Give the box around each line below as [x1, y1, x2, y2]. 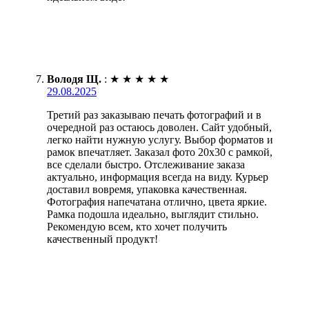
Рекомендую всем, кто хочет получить [47, 220, 227, 232]
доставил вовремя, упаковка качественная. [47, 183, 247, 195]
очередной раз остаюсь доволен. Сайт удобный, [47, 121, 272, 133]
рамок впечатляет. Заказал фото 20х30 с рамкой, [47, 146, 272, 158]
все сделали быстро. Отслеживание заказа [47, 158, 245, 170]
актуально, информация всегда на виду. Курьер [47, 170, 268, 183]
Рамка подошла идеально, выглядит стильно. [47, 208, 259, 220]
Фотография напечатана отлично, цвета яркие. [47, 195, 267, 208]
